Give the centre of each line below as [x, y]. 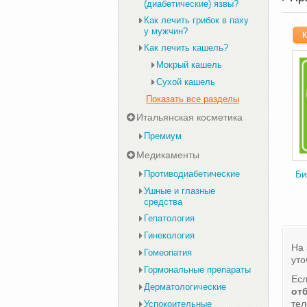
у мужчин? [166, 31]
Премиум [163, 136]
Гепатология [169, 218]
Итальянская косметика [189, 117]
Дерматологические [185, 287]
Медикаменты [168, 155]
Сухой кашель [186, 82]
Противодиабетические [192, 174]
